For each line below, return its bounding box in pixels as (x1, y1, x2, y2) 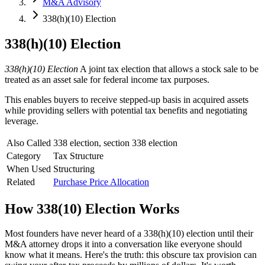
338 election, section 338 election (53, 137, 177, 148)
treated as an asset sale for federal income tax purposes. (5, 74, 209, 85)
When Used (7, 163, 51, 174)
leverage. (5, 115, 38, 126)
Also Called (7, 137, 51, 148)
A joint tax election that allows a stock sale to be (80, 63, 258, 74)
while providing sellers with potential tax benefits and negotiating (5, 105, 247, 115)
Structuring (53, 163, 95, 174)
